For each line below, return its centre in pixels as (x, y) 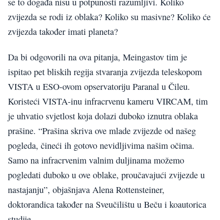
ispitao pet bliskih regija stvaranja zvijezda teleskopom (105, 72)
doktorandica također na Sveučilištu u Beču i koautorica (107, 205)
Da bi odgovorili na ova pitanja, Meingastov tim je (97, 57)
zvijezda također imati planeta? (63, 32)
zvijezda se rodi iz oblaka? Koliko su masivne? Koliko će (109, 17)
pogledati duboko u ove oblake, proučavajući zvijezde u (106, 175)
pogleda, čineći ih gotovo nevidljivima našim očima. (101, 146)
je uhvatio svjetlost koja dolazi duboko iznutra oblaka (103, 116)
